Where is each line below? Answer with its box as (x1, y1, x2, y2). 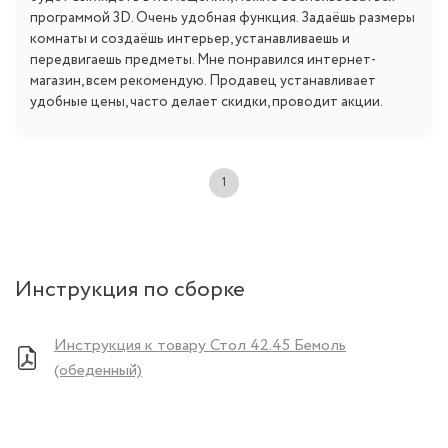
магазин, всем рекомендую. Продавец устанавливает (30, 70, 376, 91)
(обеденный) (54, 358, 142, 382)
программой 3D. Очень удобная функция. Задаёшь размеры (30, 7, 415, 28)
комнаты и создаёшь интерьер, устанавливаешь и (30, 28, 350, 49)
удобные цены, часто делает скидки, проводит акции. (30, 91, 383, 112)
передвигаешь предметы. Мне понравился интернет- (30, 49, 376, 70)
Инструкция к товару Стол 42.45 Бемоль (54, 333, 346, 357)
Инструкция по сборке (15, 273, 245, 306)
